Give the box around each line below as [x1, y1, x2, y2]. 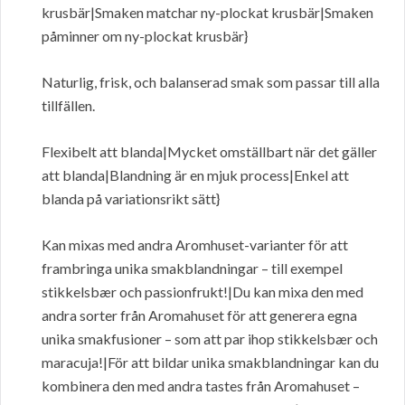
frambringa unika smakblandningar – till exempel [42, 259, 343, 278]
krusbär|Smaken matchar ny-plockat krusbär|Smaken [42, 4, 373, 22]
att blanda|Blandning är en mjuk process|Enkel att [42, 166, 349, 184]
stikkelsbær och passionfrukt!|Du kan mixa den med [42, 283, 363, 301]
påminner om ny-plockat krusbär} [42, 27, 248, 45]
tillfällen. [42, 97, 95, 115]
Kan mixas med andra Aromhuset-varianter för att [42, 236, 348, 254]
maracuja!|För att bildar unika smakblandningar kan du [42, 353, 379, 372]
